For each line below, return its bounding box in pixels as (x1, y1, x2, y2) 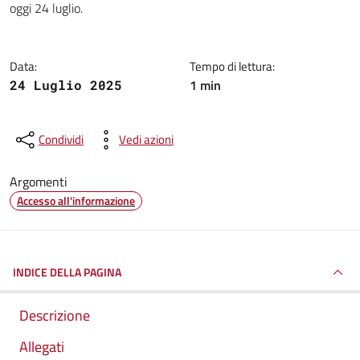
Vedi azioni (119, 130, 174, 149)
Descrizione (19, 305, 90, 326)
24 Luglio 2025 (10, 76, 122, 93)
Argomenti (10, 172, 67, 191)
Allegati (19, 336, 64, 358)
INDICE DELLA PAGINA (13, 264, 121, 280)
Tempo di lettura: (190, 57, 275, 76)
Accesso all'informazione (17, 192, 135, 209)
